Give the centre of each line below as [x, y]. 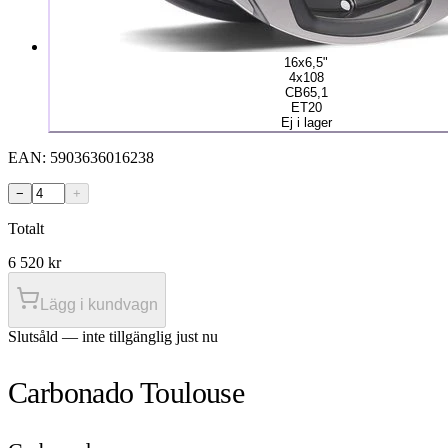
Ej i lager [306, 122]
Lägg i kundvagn [99, 304]
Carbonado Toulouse [126, 392]
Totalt [26, 228]
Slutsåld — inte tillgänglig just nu [113, 336]
